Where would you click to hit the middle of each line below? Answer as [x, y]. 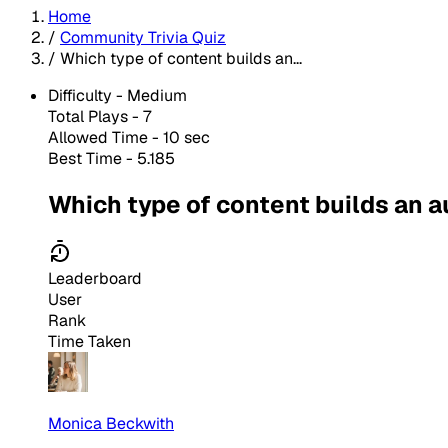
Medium [157, 95]
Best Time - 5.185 [111, 158]
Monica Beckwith [111, 424]
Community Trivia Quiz [143, 37]
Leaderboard [95, 279]
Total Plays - [95, 116]
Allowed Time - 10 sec [129, 137]
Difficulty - [87, 95]
